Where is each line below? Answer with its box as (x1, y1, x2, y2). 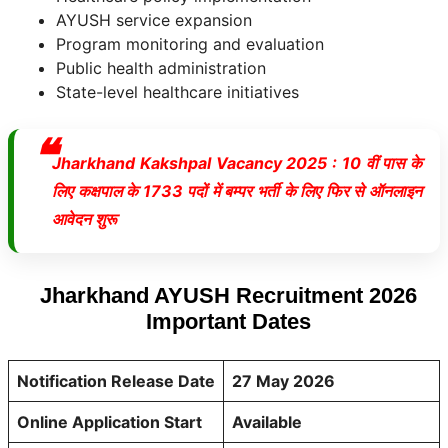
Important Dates (145, 309, 311, 334)
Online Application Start (17, 412, 202, 432)
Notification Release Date (17, 371, 215, 391)
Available (232, 412, 302, 432)
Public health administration (56, 58, 266, 78)
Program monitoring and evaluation (56, 34, 324, 54)
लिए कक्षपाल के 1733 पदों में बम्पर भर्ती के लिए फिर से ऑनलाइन (52, 181, 422, 201)
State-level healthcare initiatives (56, 82, 299, 102)
